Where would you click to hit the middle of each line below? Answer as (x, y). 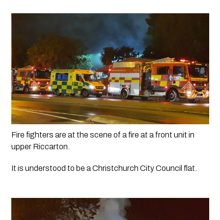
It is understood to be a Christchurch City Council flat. (104, 168)
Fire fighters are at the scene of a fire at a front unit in (103, 135)
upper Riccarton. (41, 147)
